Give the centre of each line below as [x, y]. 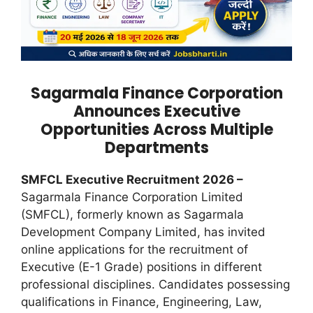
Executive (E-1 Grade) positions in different [141, 267]
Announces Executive [156, 111]
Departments [156, 147]
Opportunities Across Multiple [156, 129]
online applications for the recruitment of [134, 249]
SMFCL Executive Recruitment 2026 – [132, 179]
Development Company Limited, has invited [143, 232]
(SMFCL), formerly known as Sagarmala [132, 214]
